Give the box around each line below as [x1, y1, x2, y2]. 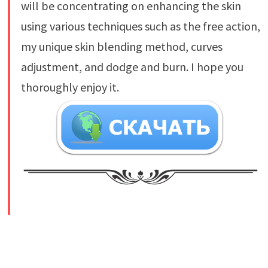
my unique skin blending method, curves [20, 38, 223, 54]
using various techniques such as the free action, [20, 18, 260, 33]
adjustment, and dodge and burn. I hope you [20, 59, 243, 74]
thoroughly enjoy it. [20, 79, 119, 95]
